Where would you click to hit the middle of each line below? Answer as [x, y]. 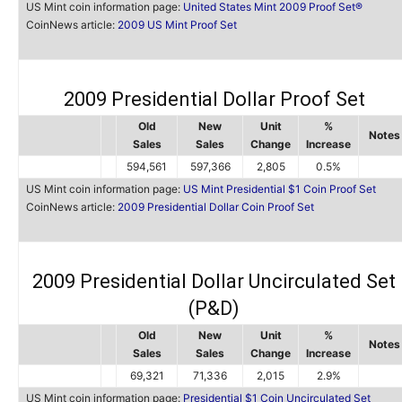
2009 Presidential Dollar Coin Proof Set [216, 207]
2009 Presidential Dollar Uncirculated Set [214, 281]
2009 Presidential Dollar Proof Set [214, 99]
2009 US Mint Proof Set [177, 25]
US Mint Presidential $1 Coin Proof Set [280, 189]
